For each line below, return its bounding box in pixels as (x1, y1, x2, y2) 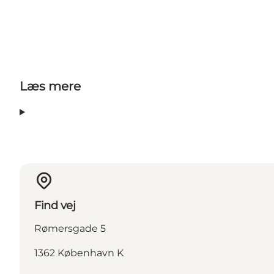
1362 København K (34, 247, 124, 259)
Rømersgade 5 (34, 223, 106, 235)
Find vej (34, 199, 76, 213)
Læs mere (20, 79, 81, 94)
